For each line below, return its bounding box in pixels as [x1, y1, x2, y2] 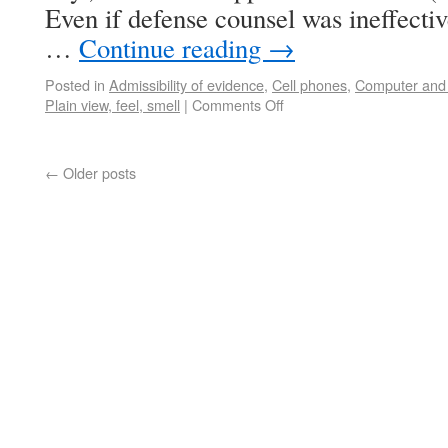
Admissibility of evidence [109, 74, 264, 95]
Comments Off [192, 94, 284, 115]
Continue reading [79, 30, 268, 66]
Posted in [45, 74, 105, 95]
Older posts [59, 162, 136, 183]
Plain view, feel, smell [45, 94, 180, 115]
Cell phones [272, 74, 347, 95]
